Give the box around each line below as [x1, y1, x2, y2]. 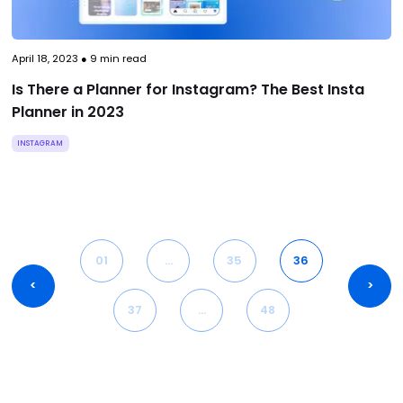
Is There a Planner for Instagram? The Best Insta [11, 78, 364, 100]
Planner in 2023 [11, 101, 124, 122]
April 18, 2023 [11, 50, 78, 66]
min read [96, 50, 147, 66]
